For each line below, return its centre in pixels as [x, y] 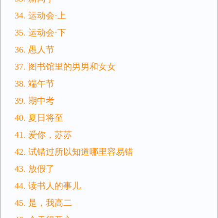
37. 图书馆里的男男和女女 [65, 67]
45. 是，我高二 [43, 203]
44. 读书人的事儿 [48, 186]
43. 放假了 [35, 169]
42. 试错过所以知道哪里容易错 [74, 152]
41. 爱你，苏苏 [43, 135]
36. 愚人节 [35, 50]
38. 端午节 [35, 84]
